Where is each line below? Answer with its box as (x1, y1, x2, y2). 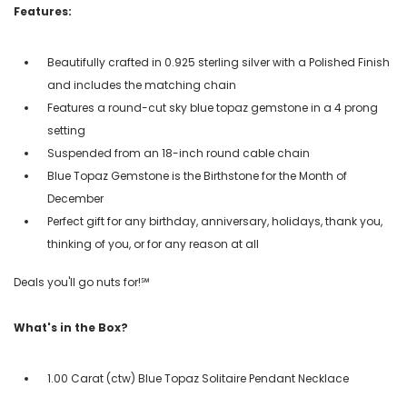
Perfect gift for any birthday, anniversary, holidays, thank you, (47, 213, 382, 229)
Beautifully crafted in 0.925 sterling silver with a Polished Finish (47, 54, 390, 70)
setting (47, 122, 85, 138)
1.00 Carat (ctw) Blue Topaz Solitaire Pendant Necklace (47, 370, 349, 386)
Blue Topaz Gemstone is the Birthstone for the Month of (47, 167, 347, 184)
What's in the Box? (14, 319, 128, 335)
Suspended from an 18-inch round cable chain (47, 144, 310, 161)
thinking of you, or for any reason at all (47, 235, 259, 252)
